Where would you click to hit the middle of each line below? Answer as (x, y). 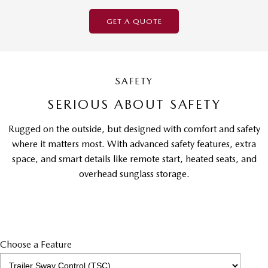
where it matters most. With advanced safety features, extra (134, 144)
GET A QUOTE (134, 21)
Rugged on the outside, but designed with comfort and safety (134, 129)
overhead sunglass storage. (134, 174)
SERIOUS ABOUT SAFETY (134, 104)
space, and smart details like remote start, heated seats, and (134, 159)
